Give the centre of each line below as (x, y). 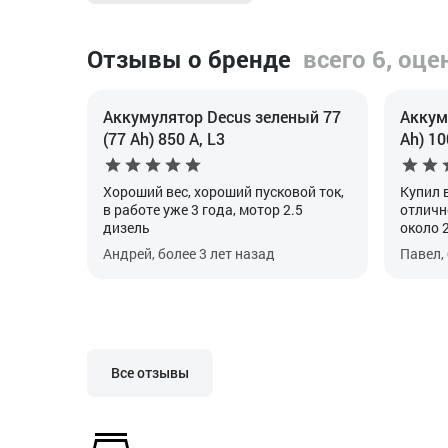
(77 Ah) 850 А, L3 (164, 138)
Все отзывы (150, 372)
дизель (126, 227)
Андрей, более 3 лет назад (189, 253)
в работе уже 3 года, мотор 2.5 (203, 209)
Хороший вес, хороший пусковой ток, (223, 191)
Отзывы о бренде (189, 59)
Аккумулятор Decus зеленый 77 (222, 116)
